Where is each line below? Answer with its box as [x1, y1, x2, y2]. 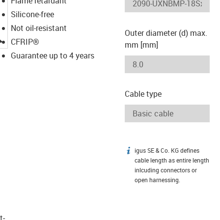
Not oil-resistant [10, 22, 67, 33]
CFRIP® [10, 36, 39, 47]
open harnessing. [135, 176, 180, 184]
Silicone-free [10, 8, 54, 20]
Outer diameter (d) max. [125, 27, 207, 38]
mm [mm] [125, 39, 158, 50]
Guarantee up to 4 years [10, 50, 94, 61]
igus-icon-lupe [2, 30, 51, 41]
